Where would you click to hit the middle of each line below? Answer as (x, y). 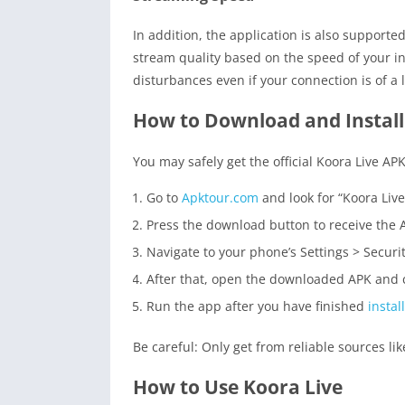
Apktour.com (218, 198)
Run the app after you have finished (257, 306)
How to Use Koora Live (238, 387)
